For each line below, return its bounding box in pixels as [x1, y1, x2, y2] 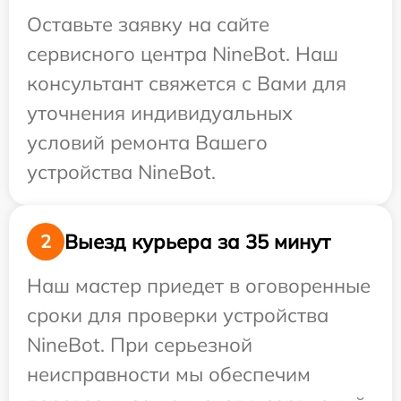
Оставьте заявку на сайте [27, 12, 269, 38]
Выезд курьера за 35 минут [64, 228, 330, 254]
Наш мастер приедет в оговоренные [27, 273, 371, 299]
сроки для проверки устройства [27, 303, 328, 328]
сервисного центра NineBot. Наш [27, 41, 338, 67]
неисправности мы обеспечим [27, 362, 311, 388]
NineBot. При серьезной [27, 332, 252, 358]
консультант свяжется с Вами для [27, 71, 346, 97]
